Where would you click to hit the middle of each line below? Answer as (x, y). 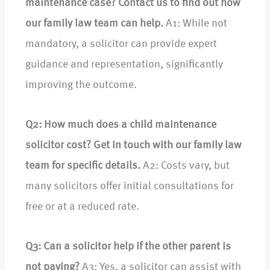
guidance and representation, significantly (124, 65)
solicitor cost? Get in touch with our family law (133, 146)
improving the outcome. (81, 85)
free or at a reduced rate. (82, 207)
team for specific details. (83, 166)
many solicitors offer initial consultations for (130, 187)
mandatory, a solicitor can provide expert (121, 44)
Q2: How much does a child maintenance (121, 125)
